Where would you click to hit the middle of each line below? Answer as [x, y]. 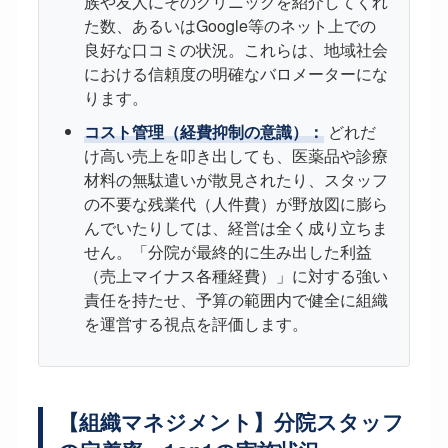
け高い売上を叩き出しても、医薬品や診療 [235, 156]
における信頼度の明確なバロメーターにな [235, 74]
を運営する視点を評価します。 [195, 324]
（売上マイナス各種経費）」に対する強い [235, 276]
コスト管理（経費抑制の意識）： [203, 132]
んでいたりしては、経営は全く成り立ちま [235, 228]
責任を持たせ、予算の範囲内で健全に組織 [235, 300]
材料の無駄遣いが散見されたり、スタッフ [235, 180]
